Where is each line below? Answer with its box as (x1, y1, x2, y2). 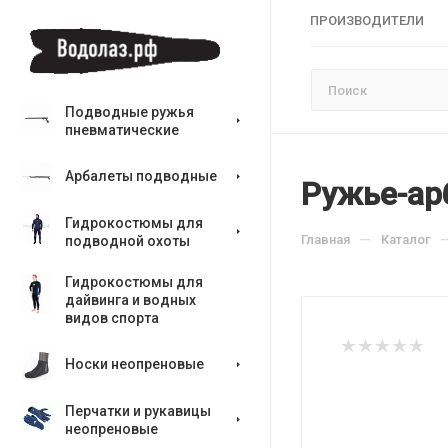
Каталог (381, 232, 431, 247)
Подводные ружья (65, 104, 194, 120)
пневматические (65, 122, 179, 138)
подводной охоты (65, 233, 190, 249)
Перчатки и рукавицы (65, 403, 211, 419)
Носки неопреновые (65, 356, 204, 372)
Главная (301, 232, 350, 247)
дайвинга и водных (65, 292, 196, 308)
